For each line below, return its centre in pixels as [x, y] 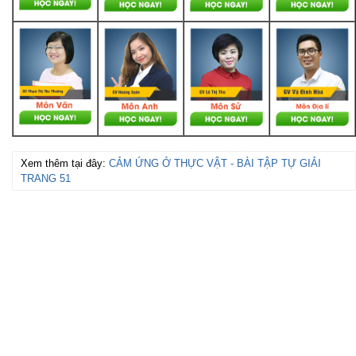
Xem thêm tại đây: [65, 164]
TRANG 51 [46, 179]
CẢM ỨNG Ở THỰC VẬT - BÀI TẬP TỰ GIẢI [215, 164]
